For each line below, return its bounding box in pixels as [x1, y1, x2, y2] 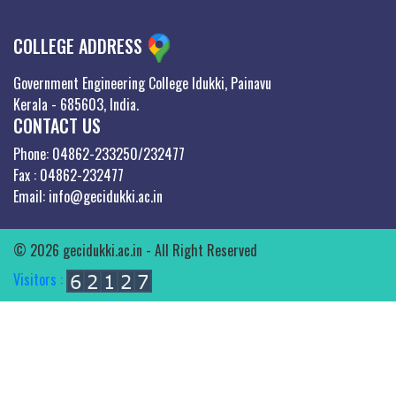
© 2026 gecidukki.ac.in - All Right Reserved [13, 239, 257, 261]
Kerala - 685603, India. [13, 93, 139, 115]
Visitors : [13, 268, 66, 290]
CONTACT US [13, 111, 101, 139]
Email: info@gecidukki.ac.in [13, 185, 163, 207]
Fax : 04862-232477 [13, 164, 124, 186]
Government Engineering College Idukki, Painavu [13, 72, 271, 94]
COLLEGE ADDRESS [13, 32, 147, 59]
